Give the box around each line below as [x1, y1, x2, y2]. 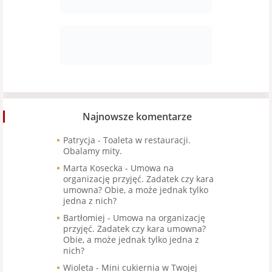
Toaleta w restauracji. [103, 134, 191, 146]
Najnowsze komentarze [82, 110, 192, 124]
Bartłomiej [63, 212, 105, 224]
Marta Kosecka [63, 162, 123, 174]
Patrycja [63, 134, 95, 146]
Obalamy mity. [63, 145, 122, 157]
